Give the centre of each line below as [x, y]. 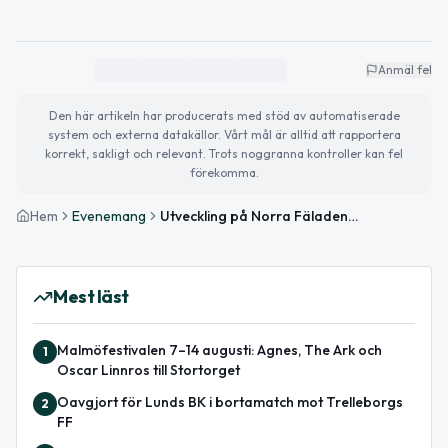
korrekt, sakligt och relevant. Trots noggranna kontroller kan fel [224, 153]
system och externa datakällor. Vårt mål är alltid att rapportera [224, 134]
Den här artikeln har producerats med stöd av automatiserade [224, 115]
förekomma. [224, 172]
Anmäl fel [405, 69]
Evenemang [109, 215]
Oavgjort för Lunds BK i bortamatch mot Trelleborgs [230, 401]
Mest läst [91, 296]
